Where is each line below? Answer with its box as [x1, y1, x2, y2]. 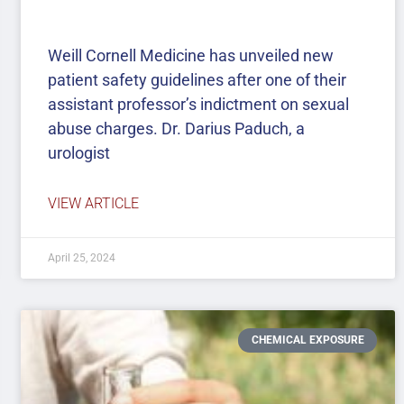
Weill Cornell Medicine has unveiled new [48, 46, 335, 66]
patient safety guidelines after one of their [48, 70, 347, 90]
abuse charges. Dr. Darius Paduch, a [48, 119, 306, 139]
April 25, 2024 [48, 252, 116, 265]
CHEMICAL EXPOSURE [251, 334, 364, 347]
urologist [48, 143, 111, 163]
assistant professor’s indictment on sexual [48, 95, 350, 115]
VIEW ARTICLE [48, 195, 140, 213]
